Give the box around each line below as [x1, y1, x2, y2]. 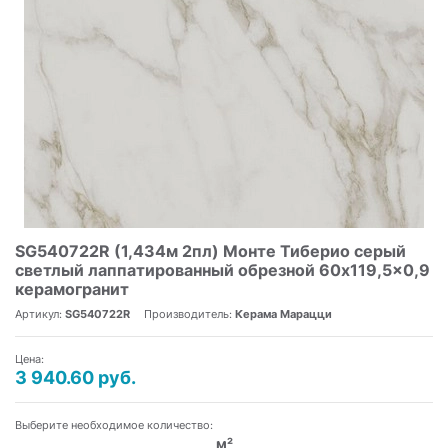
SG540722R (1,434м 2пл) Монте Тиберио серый [15, 241, 406, 262]
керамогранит [15, 279, 129, 300]
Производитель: [144, 307, 235, 322]
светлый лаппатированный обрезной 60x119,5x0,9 [15, 260, 430, 281]
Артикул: [15, 307, 65, 322]
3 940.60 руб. [15, 366, 136, 389]
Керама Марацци [235, 307, 332, 322]
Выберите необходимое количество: [15, 418, 213, 433]
